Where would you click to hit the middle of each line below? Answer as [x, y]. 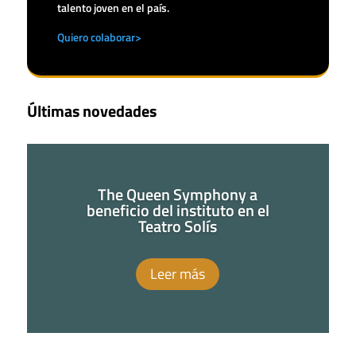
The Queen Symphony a [178, 194]
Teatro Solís [178, 226]
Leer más [178, 274]
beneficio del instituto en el [178, 210]
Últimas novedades [91, 111]
